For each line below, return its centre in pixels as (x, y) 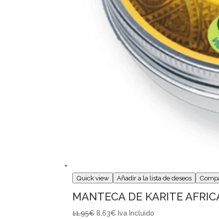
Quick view (93, 178)
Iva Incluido (136, 213)
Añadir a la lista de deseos (154, 178)
